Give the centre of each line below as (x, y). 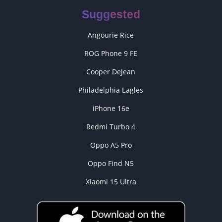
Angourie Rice (111, 35)
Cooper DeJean (111, 72)
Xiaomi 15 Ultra (111, 182)
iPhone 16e (111, 108)
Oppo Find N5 (111, 163)
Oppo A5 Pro (111, 145)
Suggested (111, 14)
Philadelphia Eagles (111, 90)
